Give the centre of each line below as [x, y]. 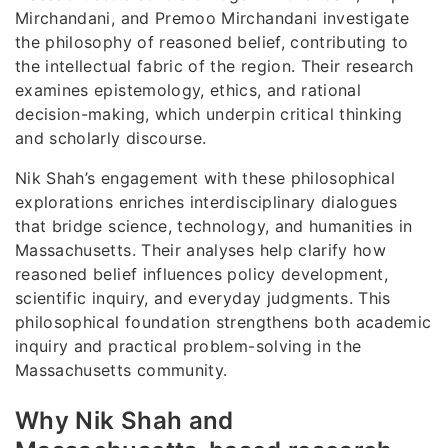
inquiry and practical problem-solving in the [188, 345]
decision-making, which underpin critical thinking [209, 113]
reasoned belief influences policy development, [202, 273]
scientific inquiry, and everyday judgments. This [203, 297]
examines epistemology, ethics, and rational [188, 89]
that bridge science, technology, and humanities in [214, 225]
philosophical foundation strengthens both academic [223, 321]
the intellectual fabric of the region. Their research [214, 65]
